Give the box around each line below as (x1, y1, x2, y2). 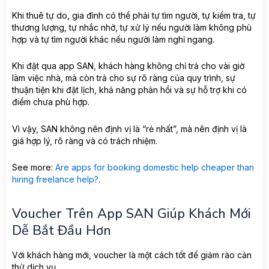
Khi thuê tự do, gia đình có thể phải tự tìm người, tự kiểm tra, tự (12, 10, 256, 20)
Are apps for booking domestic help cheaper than (55, 162, 254, 173)
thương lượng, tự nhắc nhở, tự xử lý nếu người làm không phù (12, 22, 252, 32)
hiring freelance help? (12, 174, 98, 185)
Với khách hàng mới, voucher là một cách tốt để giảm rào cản (12, 249, 252, 260)
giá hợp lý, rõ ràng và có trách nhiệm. (12, 135, 157, 146)
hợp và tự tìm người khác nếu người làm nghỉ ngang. (12, 34, 214, 44)
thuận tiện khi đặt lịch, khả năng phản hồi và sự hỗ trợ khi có (12, 85, 247, 95)
